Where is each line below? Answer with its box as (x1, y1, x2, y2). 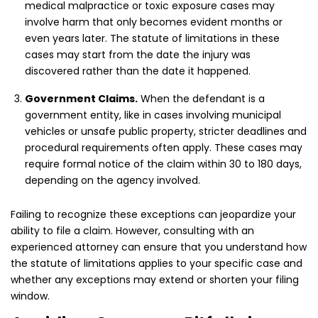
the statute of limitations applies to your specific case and (11, 256, 302, 271)
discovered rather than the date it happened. (25, 64, 251, 79)
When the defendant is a (138, 92, 265, 106)
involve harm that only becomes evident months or (25, 15, 283, 30)
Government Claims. (25, 92, 138, 106)
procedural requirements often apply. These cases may (25, 141, 302, 155)
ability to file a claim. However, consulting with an (11, 224, 254, 238)
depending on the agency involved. (25, 173, 200, 188)
